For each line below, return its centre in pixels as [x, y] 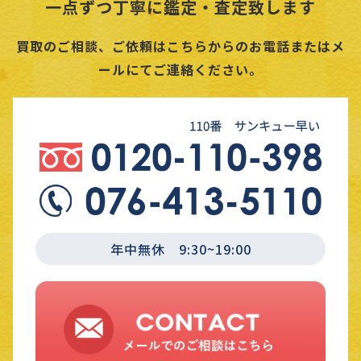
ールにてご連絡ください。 [180, 70]
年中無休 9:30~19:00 [180, 249]
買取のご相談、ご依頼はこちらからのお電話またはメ [180, 46]
